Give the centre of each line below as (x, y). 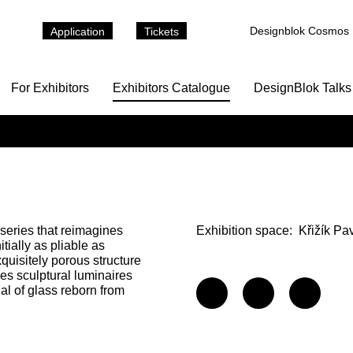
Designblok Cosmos (299, 31)
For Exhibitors (50, 88)
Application (78, 32)
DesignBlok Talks (303, 88)
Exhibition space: (245, 230)
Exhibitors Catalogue (171, 88)
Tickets (162, 32)
